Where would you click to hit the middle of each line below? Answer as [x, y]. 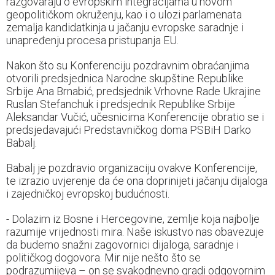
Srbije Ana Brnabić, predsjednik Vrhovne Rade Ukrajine [134, 91]
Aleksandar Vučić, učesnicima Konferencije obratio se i [135, 117]
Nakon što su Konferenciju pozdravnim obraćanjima [128, 66]
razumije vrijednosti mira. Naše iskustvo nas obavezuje [135, 232]
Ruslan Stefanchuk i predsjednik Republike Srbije [121, 104]
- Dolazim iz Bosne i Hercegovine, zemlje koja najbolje [133, 219]
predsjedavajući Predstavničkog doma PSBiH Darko [129, 130]
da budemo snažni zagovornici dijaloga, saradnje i [122, 245]
